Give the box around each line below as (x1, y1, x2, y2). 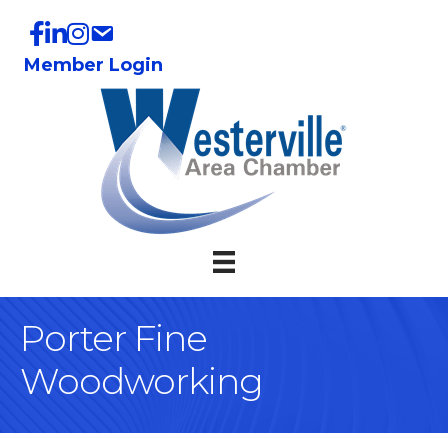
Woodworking (20, 359, 263, 404)
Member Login (24, 54, 163, 76)
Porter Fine (20, 316, 207, 361)
